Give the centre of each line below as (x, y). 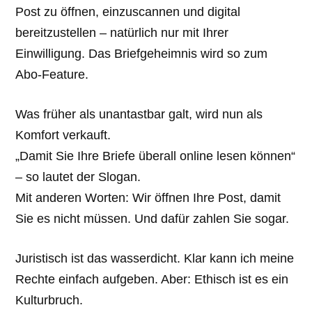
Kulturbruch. (49, 300)
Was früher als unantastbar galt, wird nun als (139, 114)
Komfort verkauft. (63, 135)
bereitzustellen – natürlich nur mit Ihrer (122, 33)
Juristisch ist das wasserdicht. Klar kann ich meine (155, 258)
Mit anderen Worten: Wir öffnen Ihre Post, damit (148, 197)
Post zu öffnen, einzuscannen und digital (128, 12)
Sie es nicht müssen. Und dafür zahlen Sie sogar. (153, 218)
